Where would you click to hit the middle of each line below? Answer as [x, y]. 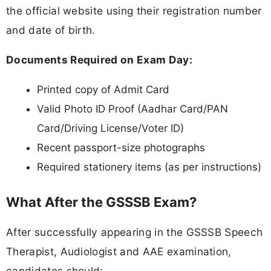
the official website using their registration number [134, 10]
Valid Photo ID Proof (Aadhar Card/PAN [132, 109]
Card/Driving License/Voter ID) [110, 129]
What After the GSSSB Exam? [101, 202]
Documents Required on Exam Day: [99, 59]
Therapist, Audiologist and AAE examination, [119, 251]
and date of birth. [51, 30]
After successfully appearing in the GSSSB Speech [135, 232]
